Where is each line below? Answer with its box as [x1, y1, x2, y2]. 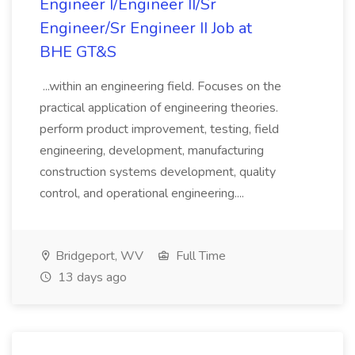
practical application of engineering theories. [40, 99, 278, 116]
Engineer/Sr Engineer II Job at [40, 17, 252, 39]
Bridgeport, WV [52, 247, 143, 265]
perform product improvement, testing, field [40, 120, 279, 138]
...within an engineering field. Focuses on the [40, 78, 281, 95]
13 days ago [55, 269, 127, 286]
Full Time [173, 247, 226, 265]
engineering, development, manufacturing [40, 142, 264, 159]
